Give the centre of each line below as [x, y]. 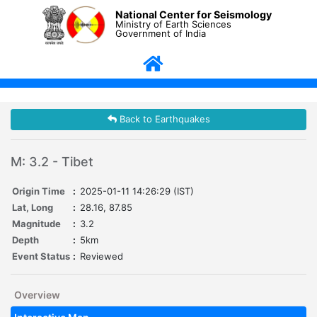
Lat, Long [33, 208]
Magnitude [36, 224]
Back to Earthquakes [163, 119]
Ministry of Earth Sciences [174, 24]
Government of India [161, 33]
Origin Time [39, 191]
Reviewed [102, 257]
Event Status [41, 257]
